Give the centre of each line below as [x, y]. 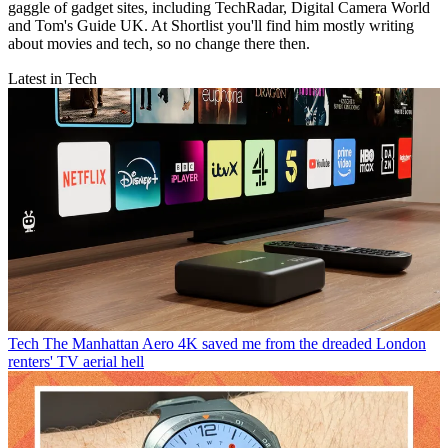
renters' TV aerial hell [76, 362]
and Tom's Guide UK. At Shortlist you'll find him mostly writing [211, 26]
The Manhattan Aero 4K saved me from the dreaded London [234, 344]
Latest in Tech [52, 79]
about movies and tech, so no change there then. [159, 44]
